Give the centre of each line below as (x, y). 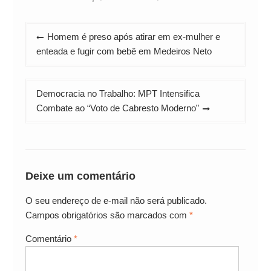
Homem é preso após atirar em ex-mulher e (133, 36)
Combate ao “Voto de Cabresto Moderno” (117, 108)
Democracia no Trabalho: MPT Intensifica (118, 93)
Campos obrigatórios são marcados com (107, 215)
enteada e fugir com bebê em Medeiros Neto (124, 51)
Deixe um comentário (80, 176)
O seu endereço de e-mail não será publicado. (116, 201)
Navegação (56, 30)
